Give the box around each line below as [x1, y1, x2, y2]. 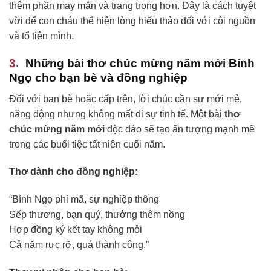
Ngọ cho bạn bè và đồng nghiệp [9, 71, 188, 85]
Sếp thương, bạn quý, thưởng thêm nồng [9, 209, 185, 220]
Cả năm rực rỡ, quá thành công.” [9, 240, 149, 250]
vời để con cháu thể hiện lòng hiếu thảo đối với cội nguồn [9, 16, 255, 27]
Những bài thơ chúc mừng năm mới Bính [25, 57, 255, 70]
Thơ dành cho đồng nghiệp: [9, 166, 138, 177]
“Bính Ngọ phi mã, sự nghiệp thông [9, 194, 159, 205]
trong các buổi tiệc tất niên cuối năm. [9, 139, 165, 149]
